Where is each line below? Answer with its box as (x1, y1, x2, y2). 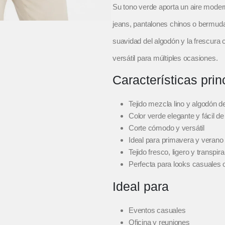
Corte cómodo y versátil (129, 124, 204, 133)
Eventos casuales (129, 206, 186, 215)
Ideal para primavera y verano (129, 136, 223, 145)
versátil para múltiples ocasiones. (113, 54, 218, 63)
